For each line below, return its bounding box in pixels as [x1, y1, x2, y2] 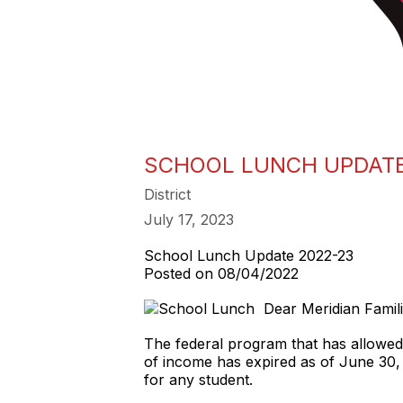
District [144, 185, 191, 203]
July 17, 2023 [144, 210, 234, 228]
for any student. [144, 371, 253, 389]
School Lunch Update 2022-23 [144, 246, 354, 264]
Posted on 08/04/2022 [144, 264, 299, 282]
